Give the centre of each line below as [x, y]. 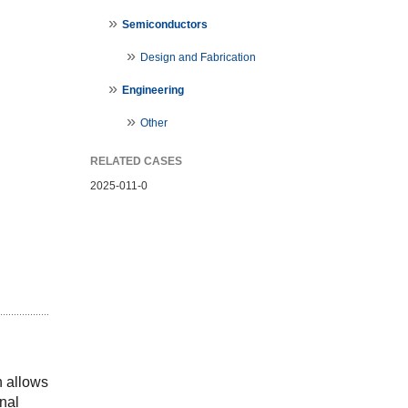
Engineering [153, 91]
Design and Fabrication [198, 58]
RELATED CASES [136, 162]
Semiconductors [164, 25]
